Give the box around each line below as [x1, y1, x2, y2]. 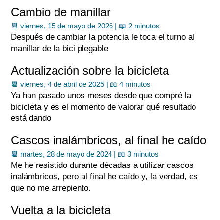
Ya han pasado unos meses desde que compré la [11, 91, 192, 100]
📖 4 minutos [110, 80, 151, 88]
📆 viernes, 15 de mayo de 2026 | [11, 22, 119, 30]
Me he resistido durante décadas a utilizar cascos [11, 161, 194, 170]
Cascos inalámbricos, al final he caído [11, 134, 207, 147]
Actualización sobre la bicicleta [11, 64, 169, 77]
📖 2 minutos [119, 22, 160, 30]
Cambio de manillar [11, 5, 111, 19]
